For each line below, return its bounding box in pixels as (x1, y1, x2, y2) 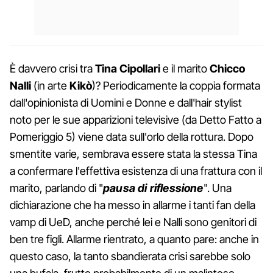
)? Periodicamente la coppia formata (92, 79, 260, 92)
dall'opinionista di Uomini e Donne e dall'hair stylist (10, 96, 242, 109)
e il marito (160, 62, 210, 75)
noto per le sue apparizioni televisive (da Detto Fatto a (10, 113, 261, 126)
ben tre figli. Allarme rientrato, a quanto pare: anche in (10, 232, 259, 246)
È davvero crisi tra (10, 62, 95, 75)
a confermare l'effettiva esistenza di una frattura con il (10, 164, 262, 177)
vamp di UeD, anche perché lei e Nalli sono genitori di (10, 215, 257, 229)
